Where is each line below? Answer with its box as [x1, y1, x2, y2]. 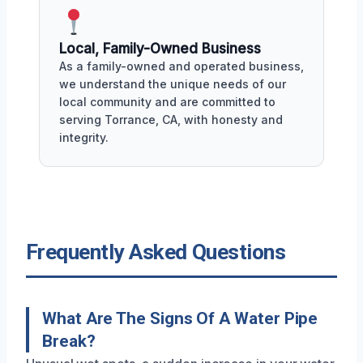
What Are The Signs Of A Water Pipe [42, 308, 318, 328]
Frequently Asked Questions [26, 239, 286, 264]
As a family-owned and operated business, [59, 58, 304, 73]
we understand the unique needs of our [59, 76, 286, 91]
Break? [42, 331, 96, 351]
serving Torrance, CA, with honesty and [59, 112, 283, 126]
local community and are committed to [59, 94, 275, 109]
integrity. [59, 130, 109, 144]
